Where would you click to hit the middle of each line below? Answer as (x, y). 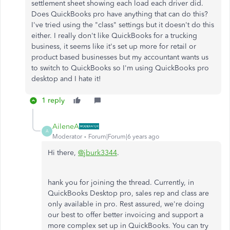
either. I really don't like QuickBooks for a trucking (114, 35)
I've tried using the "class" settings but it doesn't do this (123, 25)
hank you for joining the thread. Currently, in (121, 182)
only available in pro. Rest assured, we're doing (126, 204)
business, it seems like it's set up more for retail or (114, 46)
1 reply (53, 100)
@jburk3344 (98, 152)
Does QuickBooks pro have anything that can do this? (120, 14)
